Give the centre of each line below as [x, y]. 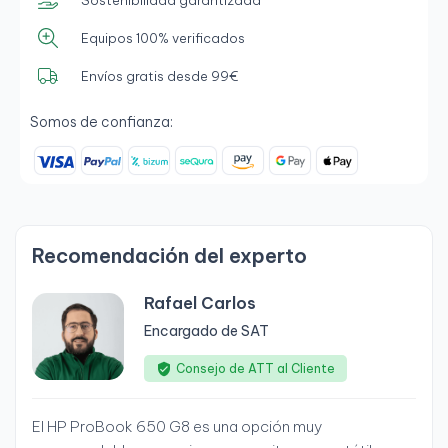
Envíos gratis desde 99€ [160, 75]
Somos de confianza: [101, 122]
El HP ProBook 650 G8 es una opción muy [177, 427]
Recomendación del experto [169, 256]
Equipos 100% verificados [163, 37]
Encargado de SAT [206, 331]
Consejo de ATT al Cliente [255, 369]
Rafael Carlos [200, 303]
